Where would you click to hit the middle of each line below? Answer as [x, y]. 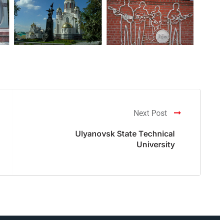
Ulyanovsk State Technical [125, 133]
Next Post [151, 113]
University [156, 144]
